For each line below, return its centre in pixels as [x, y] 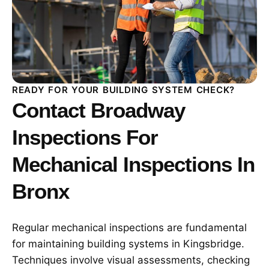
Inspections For [85, 137]
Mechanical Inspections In [133, 164]
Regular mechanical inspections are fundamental [129, 228]
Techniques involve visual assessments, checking [131, 260]
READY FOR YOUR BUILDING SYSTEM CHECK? [123, 90]
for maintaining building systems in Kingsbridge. [128, 244]
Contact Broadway [98, 110]
